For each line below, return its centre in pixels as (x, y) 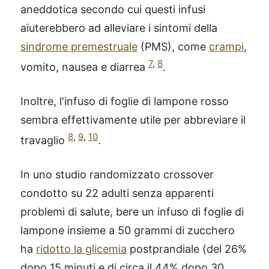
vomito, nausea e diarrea (84, 67)
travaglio (44, 140)
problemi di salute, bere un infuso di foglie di (132, 211)
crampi (226, 46)
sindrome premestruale (79, 46)
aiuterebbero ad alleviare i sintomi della (119, 28)
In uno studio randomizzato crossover (117, 174)
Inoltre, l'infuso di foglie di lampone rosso (125, 101)
